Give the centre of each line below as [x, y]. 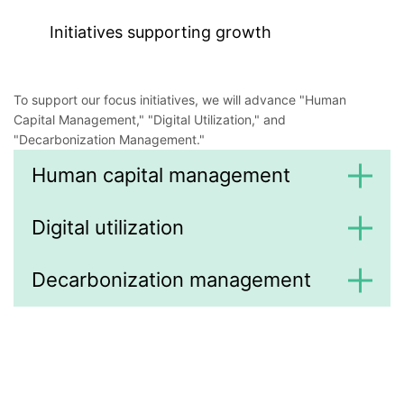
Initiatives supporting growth [161, 32]
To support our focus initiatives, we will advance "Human [180, 99]
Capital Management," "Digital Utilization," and [150, 119]
